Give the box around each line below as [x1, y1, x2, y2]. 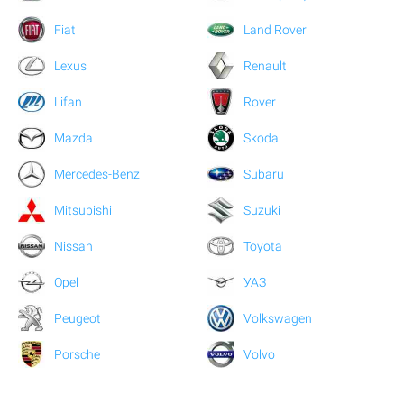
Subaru [243, 166, 285, 181]
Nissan [54, 238, 93, 253]
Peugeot [54, 310, 101, 326]
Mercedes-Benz [54, 166, 140, 181]
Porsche [54, 346, 100, 362]
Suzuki [243, 202, 281, 217]
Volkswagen [243, 310, 313, 326]
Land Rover [243, 22, 308, 37]
